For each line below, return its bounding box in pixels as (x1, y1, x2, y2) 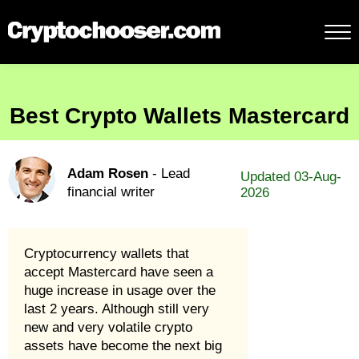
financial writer (67, 184, 155, 200)
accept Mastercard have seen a (24, 264, 213, 280)
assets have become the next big (24, 338, 222, 353)
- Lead (148, 166, 190, 181)
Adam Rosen (67, 166, 148, 181)
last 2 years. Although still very (24, 301, 209, 317)
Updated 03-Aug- (240, 169, 342, 184)
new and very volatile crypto (24, 320, 192, 335)
